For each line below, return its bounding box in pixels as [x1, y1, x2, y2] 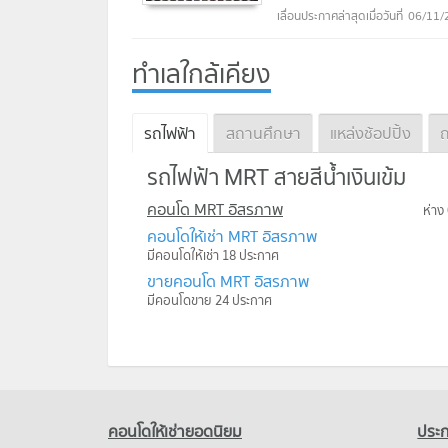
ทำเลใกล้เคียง [132, 59, 271, 90]
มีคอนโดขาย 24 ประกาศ [147, 289, 272, 311]
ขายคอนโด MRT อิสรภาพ [147, 267, 309, 294]
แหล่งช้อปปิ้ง [329, 119, 411, 146]
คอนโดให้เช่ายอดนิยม [108, 421, 242, 441]
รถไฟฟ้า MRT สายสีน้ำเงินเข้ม [147, 164, 406, 190]
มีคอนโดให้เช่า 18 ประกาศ [147, 244, 279, 266]
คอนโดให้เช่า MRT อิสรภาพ [147, 222, 317, 249]
